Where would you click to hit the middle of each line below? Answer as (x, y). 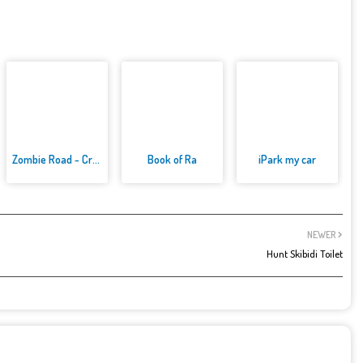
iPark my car (287, 160)
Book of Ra (173, 160)
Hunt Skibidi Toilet (305, 254)
